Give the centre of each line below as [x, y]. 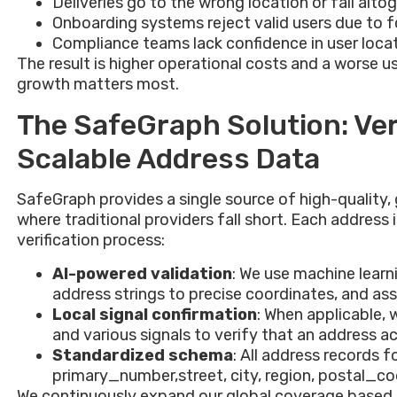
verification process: [91, 241]
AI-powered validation [142, 274]
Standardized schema [143, 356]
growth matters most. [98, 85]
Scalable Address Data [168, 159]
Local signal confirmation [155, 315]
